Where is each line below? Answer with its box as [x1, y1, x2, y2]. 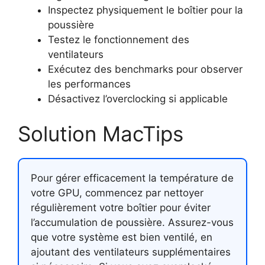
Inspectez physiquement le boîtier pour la [48, 4, 243, 16]
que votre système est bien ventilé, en [31, 231, 212, 243]
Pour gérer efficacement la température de [31, 172, 234, 184]
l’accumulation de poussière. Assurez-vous [31, 216, 234, 228]
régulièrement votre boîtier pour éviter [31, 202, 211, 214]
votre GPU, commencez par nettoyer [31, 187, 203, 199]
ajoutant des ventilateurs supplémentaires [31, 246, 231, 258]
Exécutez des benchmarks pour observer [48, 63, 243, 75]
